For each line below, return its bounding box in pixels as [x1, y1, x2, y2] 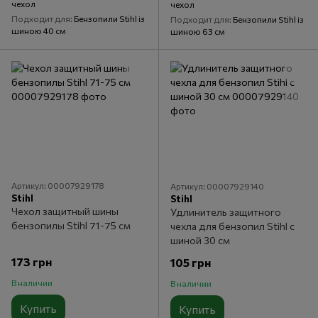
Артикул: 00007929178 [11, 180, 104, 190]
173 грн [11, 254, 52, 268]
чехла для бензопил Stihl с [170, 219, 295, 232]
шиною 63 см [170, 26, 225, 36]
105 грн [170, 255, 211, 269]
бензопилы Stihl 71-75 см [11, 219, 131, 231]
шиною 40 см [11, 25, 66, 35]
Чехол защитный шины [11, 204, 119, 217]
